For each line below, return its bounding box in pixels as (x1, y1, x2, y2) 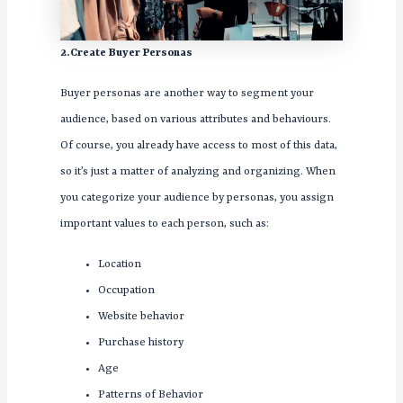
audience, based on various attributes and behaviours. (59, 112, 331, 126)
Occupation (97, 283, 155, 297)
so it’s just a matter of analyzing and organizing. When (59, 165, 336, 178)
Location (97, 257, 141, 271)
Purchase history (97, 336, 184, 349)
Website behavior (97, 309, 184, 323)
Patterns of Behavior (97, 388, 203, 401)
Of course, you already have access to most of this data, (59, 139, 337, 152)
